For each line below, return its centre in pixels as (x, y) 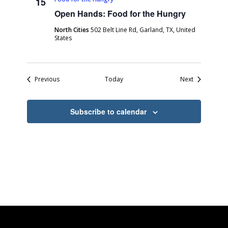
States (63, 38)
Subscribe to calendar (108, 111)
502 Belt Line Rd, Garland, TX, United (143, 30)
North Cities (73, 30)
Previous (47, 79)
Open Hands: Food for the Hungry (120, 13)
